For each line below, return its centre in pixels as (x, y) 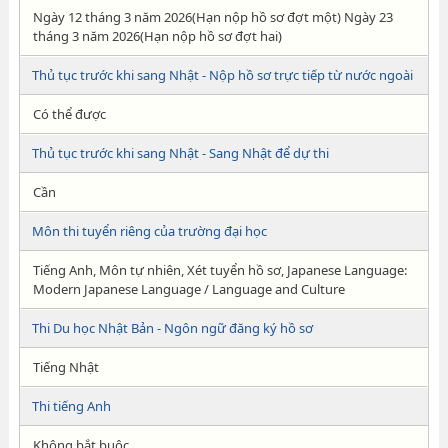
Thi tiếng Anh (71, 406)
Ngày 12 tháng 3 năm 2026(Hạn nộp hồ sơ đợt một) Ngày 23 (212, 17)
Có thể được (69, 114)
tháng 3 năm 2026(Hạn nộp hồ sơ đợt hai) (157, 36)
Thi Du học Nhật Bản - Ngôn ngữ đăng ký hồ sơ (172, 328)
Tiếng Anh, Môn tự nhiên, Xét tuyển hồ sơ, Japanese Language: (219, 270)
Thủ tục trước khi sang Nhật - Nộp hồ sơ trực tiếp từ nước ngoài (222, 75)
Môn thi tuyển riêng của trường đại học (149, 231)
